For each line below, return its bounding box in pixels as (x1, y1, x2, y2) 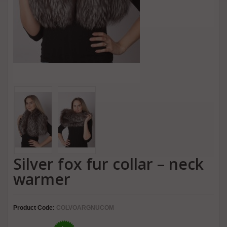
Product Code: (13, 204, 55, 211)
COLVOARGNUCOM (55, 204, 114, 211)
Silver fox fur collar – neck (13, 153, 204, 174)
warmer (13, 168, 70, 190)
